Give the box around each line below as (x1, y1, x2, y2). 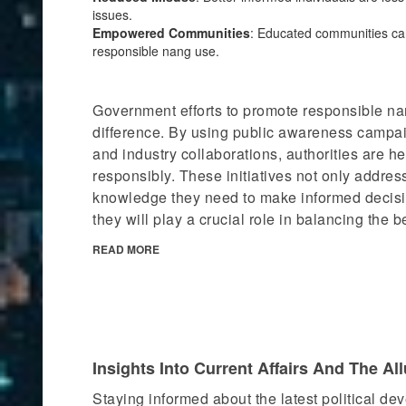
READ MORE (92, 241, 159, 257)
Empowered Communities (92, 24, 250, 42)
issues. (92, 5, 132, 24)
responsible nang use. (92, 42, 219, 60)
